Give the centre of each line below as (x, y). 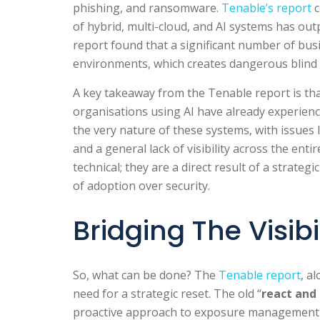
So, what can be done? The (144, 275)
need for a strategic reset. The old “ (167, 294)
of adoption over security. (141, 186)
